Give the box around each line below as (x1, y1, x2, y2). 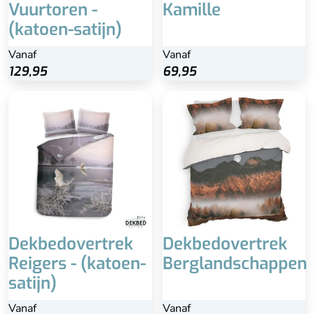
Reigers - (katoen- (8, 252, 146, 275)
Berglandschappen (162, 252, 307, 275)
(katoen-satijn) (8, 18, 122, 41)
